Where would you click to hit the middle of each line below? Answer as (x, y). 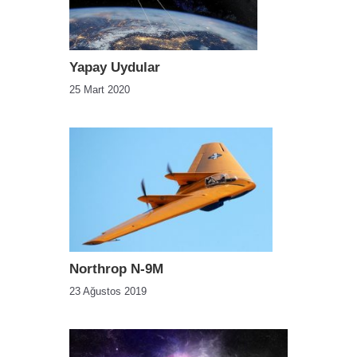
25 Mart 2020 (100, 90)
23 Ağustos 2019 (108, 292)
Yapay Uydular (115, 68)
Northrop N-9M (116, 269)
